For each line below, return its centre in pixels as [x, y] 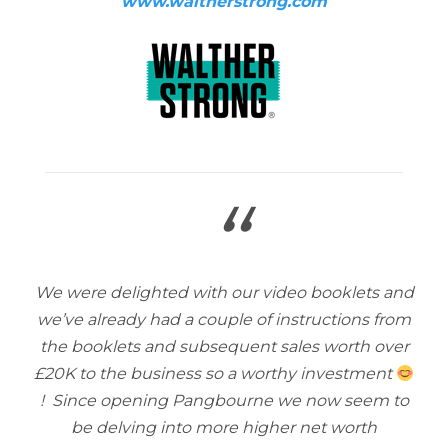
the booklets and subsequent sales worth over [224, 346]
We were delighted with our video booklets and [224, 292]
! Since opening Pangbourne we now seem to [224, 400]
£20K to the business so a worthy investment [214, 373]
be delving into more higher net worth [224, 427]
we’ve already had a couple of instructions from [224, 319]
